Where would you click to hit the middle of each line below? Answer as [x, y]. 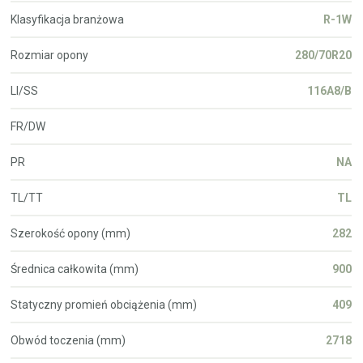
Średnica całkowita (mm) [75, 269]
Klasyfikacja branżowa [68, 19]
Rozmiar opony [50, 55]
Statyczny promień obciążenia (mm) [104, 304]
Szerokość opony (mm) [71, 233]
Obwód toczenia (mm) [68, 340]
